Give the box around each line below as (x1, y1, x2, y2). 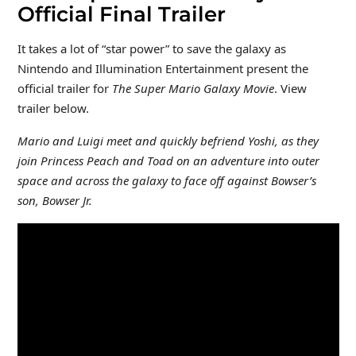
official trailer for (17, 79, 109, 96)
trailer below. (17, 99, 89, 116)
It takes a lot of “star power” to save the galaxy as (17, 40, 286, 56)
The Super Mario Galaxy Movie (108, 79, 274, 96)
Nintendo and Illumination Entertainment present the (17, 60, 308, 76)
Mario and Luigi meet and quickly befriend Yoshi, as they (17, 132, 319, 149)
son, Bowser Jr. (17, 192, 92, 208)
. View (273, 79, 307, 96)
